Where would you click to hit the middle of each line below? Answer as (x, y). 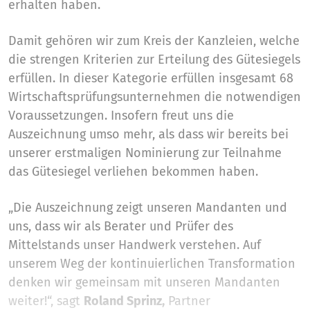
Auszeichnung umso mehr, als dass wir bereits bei (148, 134)
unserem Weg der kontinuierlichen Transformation (152, 264)
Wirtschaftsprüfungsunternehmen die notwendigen (155, 97)
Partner (188, 301)
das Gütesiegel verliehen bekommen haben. (133, 172)
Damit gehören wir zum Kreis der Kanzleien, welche (154, 41)
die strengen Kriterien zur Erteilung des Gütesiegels (154, 60)
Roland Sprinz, (124, 301)
